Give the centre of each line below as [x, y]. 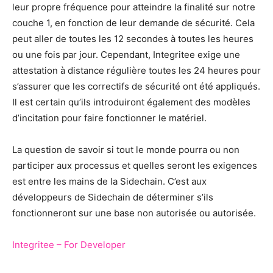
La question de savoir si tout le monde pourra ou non [126, 150]
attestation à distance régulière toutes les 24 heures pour [136, 71]
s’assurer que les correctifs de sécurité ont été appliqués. [136, 87]
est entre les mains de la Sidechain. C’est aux [109, 182]
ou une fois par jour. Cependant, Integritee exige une [126, 55]
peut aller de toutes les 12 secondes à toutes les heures [133, 39]
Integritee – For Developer [69, 245]
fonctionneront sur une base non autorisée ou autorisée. [134, 213]
